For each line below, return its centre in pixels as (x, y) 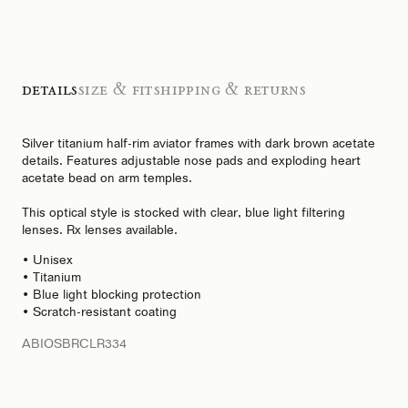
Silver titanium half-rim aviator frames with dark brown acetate (199, 143)
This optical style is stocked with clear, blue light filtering (184, 212)
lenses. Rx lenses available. (100, 229)
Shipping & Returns (229, 88)
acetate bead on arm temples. (107, 177)
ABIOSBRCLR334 (74, 343)
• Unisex (47, 259)
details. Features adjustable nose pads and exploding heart (191, 160)
